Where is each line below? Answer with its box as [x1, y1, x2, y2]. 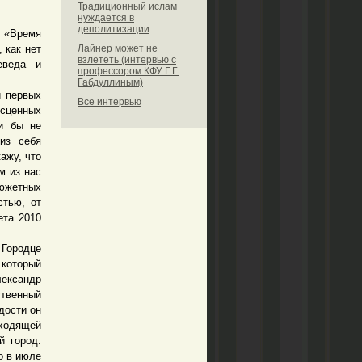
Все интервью [78, 96, 141, 107]
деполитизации [78, 23, 149, 35]
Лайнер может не [78, 43, 158, 54]
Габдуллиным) [78, 77, 143, 88]
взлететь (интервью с [78, 54, 176, 65]
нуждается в [78, 12, 134, 23]
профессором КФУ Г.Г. [78, 65, 179, 77]
